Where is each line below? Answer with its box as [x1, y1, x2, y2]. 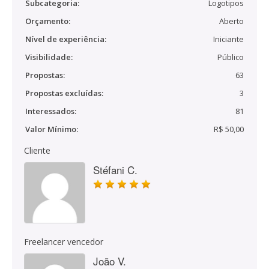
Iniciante [213, 34, 244, 44]
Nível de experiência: [25, 34, 106, 44]
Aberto [219, 16, 244, 26]
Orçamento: [25, 16, 70, 26]
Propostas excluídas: [25, 88, 103, 98]
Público [217, 52, 244, 62]
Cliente [24, 145, 50, 156]
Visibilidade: [25, 52, 73, 62]
